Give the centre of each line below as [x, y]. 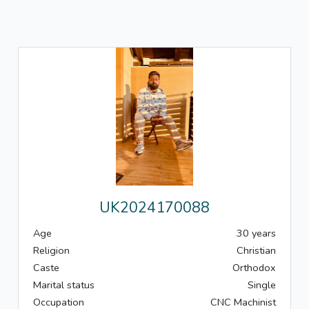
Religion [51, 251]
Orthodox [254, 268]
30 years [256, 233]
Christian [256, 251]
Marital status [64, 285]
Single [262, 285]
